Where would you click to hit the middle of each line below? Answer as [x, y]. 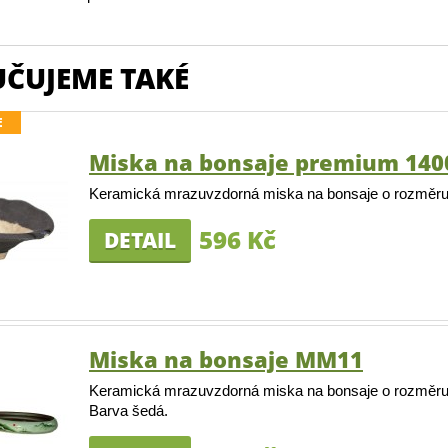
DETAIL [140, 240]
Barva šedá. [128, 411]
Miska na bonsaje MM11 [226, 359]
